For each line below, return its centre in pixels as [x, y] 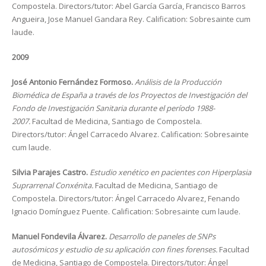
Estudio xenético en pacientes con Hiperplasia [170, 172]
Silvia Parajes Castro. [51, 172]
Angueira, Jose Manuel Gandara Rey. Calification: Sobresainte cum [131, 19]
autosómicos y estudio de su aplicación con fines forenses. [115, 249]
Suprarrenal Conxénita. [53, 185]
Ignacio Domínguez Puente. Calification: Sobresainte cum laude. [126, 211]
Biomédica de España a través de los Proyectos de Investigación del [129, 95]
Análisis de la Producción [178, 82]
